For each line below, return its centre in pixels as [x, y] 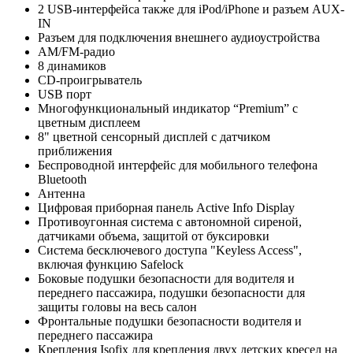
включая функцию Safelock [111, 265]
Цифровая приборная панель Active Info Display [166, 208]
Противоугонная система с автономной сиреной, [170, 222]
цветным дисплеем [89, 123]
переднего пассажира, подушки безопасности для [171, 293]
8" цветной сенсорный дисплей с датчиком [154, 137]
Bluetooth [62, 180]
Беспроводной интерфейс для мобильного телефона [178, 165]
